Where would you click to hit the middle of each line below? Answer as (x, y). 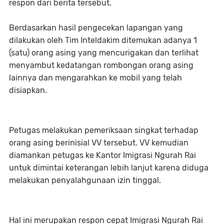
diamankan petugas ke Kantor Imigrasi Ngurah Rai (102, 155)
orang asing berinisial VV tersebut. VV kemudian (99, 142)
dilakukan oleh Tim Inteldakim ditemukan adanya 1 (103, 40)
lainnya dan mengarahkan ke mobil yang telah (95, 77)
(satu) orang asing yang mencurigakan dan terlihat (104, 52)
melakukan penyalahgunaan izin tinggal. (85, 180)
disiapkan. (29, 90)
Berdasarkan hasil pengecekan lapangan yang (96, 27)
